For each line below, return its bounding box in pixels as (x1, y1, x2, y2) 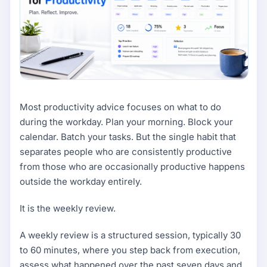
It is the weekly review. (20, 203, 116, 215)
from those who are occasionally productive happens (20, 161, 245, 173)
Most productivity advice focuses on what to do (20, 101, 221, 113)
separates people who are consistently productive (20, 146, 232, 158)
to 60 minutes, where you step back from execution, (20, 244, 240, 256)
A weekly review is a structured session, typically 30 (20, 229, 241, 241)
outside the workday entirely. (20, 176, 142, 188)
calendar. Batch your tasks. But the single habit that (20, 131, 236, 143)
